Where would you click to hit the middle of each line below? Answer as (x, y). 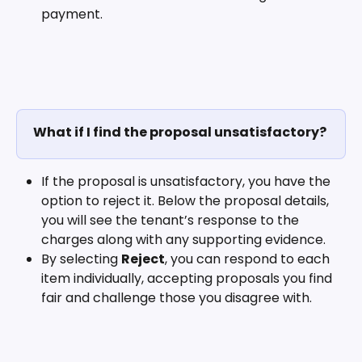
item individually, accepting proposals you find (188, 279)
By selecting (81, 259)
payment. (72, 14)
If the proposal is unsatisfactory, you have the (187, 182)
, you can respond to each (249, 259)
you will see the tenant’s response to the (172, 221)
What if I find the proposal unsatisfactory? (180, 132)
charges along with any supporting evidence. (185, 240)
